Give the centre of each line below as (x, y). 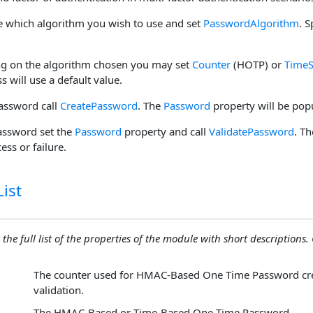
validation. (59, 290)
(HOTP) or (257, 64)
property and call (165, 131)
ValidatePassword (252, 131)
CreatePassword (99, 105)
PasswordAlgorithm (251, 23)
